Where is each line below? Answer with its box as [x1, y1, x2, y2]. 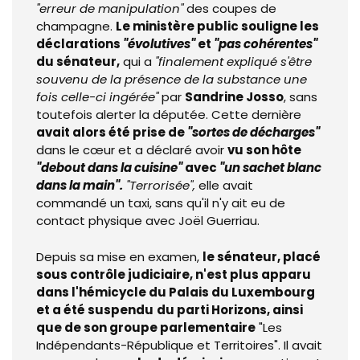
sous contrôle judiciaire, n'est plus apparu [36, 265, 311, 283]
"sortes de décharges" [187, 124, 320, 141]
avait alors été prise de [36, 124, 187, 141]
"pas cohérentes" [214, 35, 317, 53]
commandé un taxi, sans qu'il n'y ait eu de [36, 194, 285, 212]
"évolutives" [123, 35, 195, 53]
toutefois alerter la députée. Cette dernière [36, 106, 301, 124]
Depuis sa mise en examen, [36, 247, 202, 265]
